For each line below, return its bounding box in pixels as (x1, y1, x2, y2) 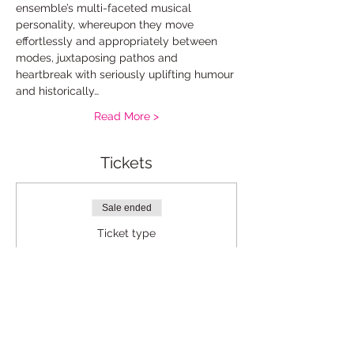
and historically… (16, 85, 99, 97)
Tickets (100, 153, 153, 172)
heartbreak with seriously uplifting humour (16, 68, 237, 81)
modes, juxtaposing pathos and (16, 51, 181, 64)
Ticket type (97, 227, 156, 239)
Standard (95, 246, 158, 265)
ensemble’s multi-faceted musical (16, 2, 194, 14)
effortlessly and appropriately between (16, 35, 220, 47)
